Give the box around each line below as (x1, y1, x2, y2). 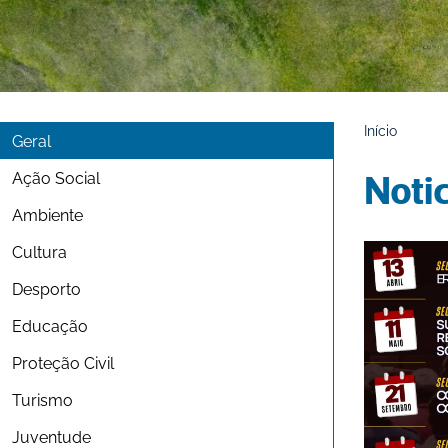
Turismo (12, 388, 73, 410)
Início (364, 120, 397, 139)
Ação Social (12, 166, 100, 188)
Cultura (12, 240, 67, 262)
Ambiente (12, 203, 83, 225)
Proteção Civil (12, 351, 114, 373)
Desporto (12, 277, 81, 299)
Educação (12, 314, 88, 336)
